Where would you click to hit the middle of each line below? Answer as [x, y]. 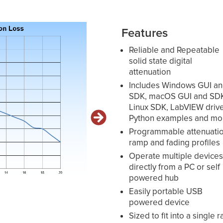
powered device [160, 202]
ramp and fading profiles [175, 142]
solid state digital [161, 61]
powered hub [154, 178]
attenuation [150, 72]
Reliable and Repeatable [174, 50]
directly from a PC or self [175, 167]
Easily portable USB [166, 191]
